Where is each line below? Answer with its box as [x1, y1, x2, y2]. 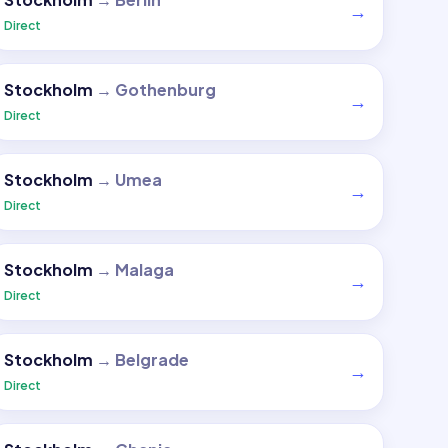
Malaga [114, 259, 174, 280]
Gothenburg [114, 79, 216, 100]
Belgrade [114, 349, 189, 370]
